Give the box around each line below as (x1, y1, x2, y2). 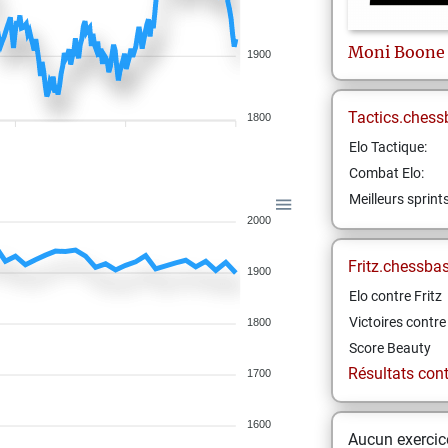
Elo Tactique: (348, 139, 427, 155)
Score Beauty (348, 340, 431, 356)
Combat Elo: (348, 165, 424, 181)
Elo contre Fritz (348, 288, 442, 304)
